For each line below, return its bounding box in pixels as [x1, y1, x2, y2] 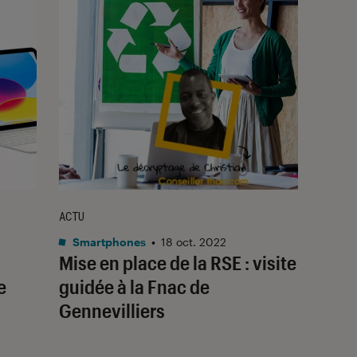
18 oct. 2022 [161, 234, 226, 249]
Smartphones [70, 234, 146, 249]
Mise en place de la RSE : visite [59, 250, 296, 274]
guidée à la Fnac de [59, 274, 210, 298]
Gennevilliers [59, 298, 165, 322]
